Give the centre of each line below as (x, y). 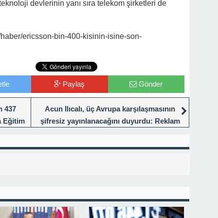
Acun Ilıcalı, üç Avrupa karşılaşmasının (110, 109)
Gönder (151, 84)
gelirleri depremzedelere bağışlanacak (108, 133)
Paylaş (74, 84)
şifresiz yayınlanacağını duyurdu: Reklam (110, 121)
